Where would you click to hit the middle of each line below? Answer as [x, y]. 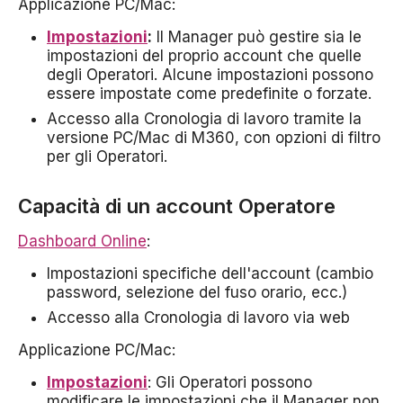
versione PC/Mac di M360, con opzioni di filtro [214, 138]
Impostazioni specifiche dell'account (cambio [210, 274]
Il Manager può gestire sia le [257, 37]
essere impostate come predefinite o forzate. [209, 94]
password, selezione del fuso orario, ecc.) [197, 293]
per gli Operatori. [107, 157]
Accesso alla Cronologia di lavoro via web [198, 318]
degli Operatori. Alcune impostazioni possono [210, 75]
